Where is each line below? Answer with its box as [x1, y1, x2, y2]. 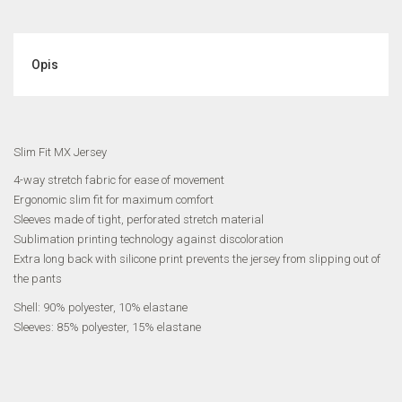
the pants [13, 272, 62, 286]
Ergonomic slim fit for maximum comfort [13, 193, 214, 207]
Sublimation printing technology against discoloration [13, 232, 284, 247]
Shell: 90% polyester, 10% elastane [13, 300, 188, 314]
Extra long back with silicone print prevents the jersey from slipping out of [13, 252, 380, 267]
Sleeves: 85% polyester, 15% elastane [13, 319, 201, 334]
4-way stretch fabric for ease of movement [13, 173, 224, 188]
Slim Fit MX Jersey [13, 144, 107, 159]
